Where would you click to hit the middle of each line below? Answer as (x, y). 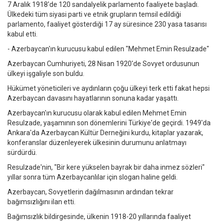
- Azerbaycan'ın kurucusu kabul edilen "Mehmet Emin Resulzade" (108, 49)
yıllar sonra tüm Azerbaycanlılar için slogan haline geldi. (92, 177)
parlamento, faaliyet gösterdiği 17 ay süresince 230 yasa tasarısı (107, 24)
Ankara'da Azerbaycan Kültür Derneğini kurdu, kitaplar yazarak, (105, 133)
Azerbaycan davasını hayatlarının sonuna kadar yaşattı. (93, 98)
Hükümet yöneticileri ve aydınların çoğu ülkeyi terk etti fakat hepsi (109, 89)
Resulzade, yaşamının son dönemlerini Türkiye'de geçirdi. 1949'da (109, 123)
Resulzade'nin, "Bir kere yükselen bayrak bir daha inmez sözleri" (106, 167)
